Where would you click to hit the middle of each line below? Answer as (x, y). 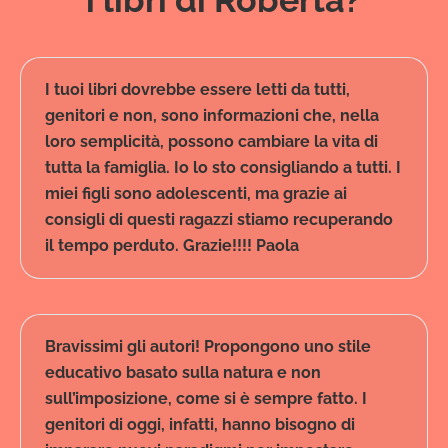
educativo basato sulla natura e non (183, 373)
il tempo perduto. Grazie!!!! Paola (172, 246)
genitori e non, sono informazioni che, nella (212, 116)
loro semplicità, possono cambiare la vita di (211, 142)
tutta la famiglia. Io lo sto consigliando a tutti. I (223, 168)
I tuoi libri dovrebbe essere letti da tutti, (197, 90)
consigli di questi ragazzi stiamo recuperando (219, 220)
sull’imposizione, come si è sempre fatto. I (206, 399)
